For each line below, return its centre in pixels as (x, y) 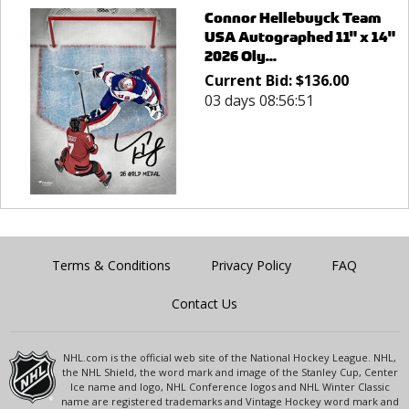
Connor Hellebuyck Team (292, 17)
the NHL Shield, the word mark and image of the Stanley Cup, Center (230, 372)
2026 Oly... (240, 56)
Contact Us (204, 304)
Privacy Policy (251, 266)
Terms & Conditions (111, 266)
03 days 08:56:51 (259, 100)
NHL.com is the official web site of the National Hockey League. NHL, (230, 358)
